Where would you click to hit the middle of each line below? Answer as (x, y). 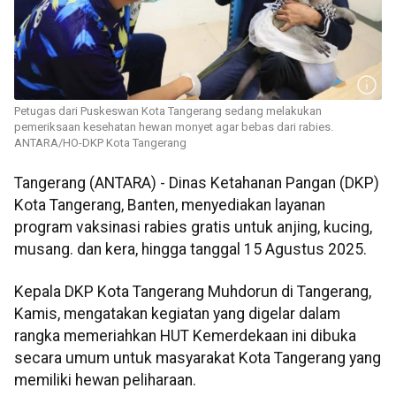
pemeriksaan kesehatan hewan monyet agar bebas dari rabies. (174, 127)
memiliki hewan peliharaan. (105, 380)
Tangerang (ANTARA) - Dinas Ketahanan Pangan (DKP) (197, 183)
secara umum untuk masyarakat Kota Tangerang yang (198, 358)
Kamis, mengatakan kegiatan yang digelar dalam (177, 313)
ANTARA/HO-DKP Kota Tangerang (100, 143)
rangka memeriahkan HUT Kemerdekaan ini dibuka (185, 335)
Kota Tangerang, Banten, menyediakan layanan (170, 206)
